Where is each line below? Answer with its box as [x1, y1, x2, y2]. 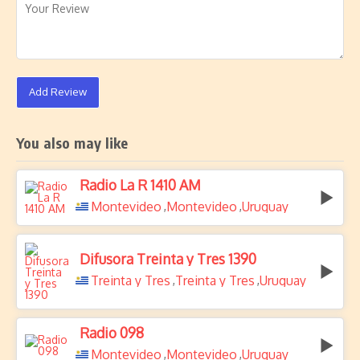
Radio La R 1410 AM [80, 176, 201, 194]
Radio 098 [80, 324, 144, 342]
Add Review [29, 85, 87, 98]
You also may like [16, 133, 129, 152]
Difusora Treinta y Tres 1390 [80, 250, 256, 268]
